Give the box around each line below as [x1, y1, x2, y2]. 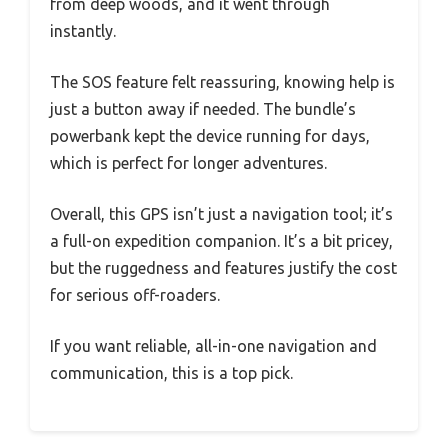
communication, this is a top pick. [50, 364, 293, 383]
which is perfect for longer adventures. [50, 154, 327, 173]
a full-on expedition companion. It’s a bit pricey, [50, 232, 393, 251]
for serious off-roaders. [50, 286, 220, 305]
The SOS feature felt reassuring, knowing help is [50, 73, 395, 92]
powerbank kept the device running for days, [50, 127, 370, 146]
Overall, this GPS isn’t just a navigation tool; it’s [50, 205, 393, 224]
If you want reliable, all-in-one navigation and [50, 337, 377, 356]
